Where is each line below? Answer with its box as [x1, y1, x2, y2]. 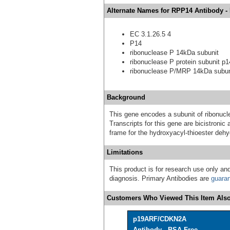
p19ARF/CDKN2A [133, 215, 186, 223]
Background [107, 93, 145, 101]
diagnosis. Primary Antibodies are [109, 174, 211, 182]
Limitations [107, 148, 143, 156]
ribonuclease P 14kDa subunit [130, 48, 219, 56]
